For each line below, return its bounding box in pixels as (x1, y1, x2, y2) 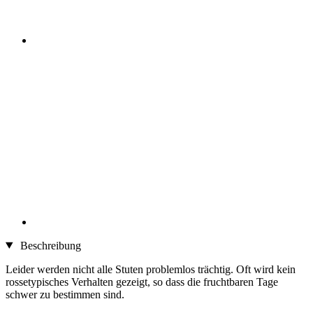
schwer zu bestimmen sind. (6, 288, 124, 300)
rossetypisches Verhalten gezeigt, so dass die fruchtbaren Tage (6, 275, 278, 288)
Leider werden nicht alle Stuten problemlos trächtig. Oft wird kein (6, 263, 296, 275)
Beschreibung (17, 239, 81, 252)
